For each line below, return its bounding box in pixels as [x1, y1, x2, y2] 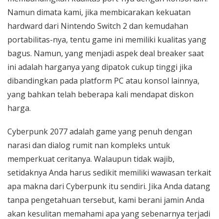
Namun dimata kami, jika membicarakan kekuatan [7, 7, 191, 18]
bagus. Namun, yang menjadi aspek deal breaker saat [7, 48, 204, 59]
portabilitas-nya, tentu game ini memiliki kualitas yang [7, 34, 206, 45]
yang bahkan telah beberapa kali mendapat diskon [7, 89, 194, 100]
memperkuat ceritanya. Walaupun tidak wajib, [7, 153, 175, 164]
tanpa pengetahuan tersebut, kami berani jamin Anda [7, 195, 204, 205]
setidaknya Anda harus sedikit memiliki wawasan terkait [7, 167, 211, 178]
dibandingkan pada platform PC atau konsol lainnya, [7, 75, 199, 86]
